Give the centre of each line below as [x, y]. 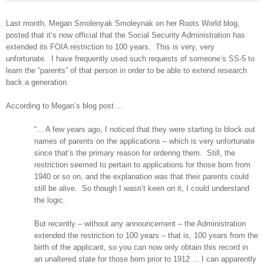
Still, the [221, 153]
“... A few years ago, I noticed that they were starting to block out [145, 129]
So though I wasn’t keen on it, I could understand [166, 188]
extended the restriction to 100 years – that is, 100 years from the [146, 235]
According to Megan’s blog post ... [65, 105]
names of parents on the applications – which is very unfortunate [144, 141]
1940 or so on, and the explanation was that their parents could [141, 176]
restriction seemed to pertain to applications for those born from [142, 164]
